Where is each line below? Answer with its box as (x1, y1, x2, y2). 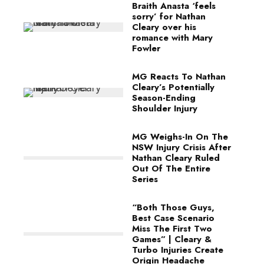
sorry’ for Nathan (132, 9, 206, 23)
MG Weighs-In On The (132, 130, 228, 143)
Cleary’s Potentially (132, 80, 214, 94)
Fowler (132, 41, 160, 55)
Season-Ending (132, 91, 196, 104)
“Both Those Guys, (132, 200, 214, 214)
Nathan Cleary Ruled (132, 151, 220, 164)
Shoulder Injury (132, 101, 197, 115)
